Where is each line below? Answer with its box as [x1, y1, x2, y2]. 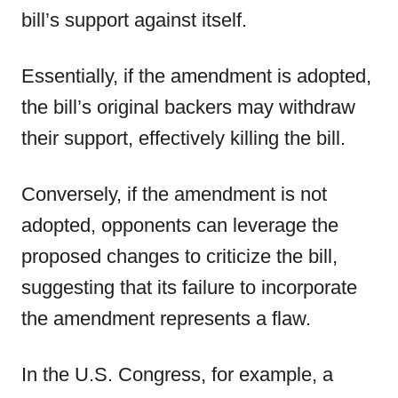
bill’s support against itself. [21, 9, 247, 31]
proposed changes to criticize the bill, [21, 245, 338, 267]
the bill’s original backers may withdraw [21, 96, 355, 118]
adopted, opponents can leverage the [21, 214, 338, 236]
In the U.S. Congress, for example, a [21, 363, 333, 386]
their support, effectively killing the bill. [21, 127, 346, 149]
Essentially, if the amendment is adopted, [21, 65, 371, 87]
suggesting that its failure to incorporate [21, 276, 357, 298]
